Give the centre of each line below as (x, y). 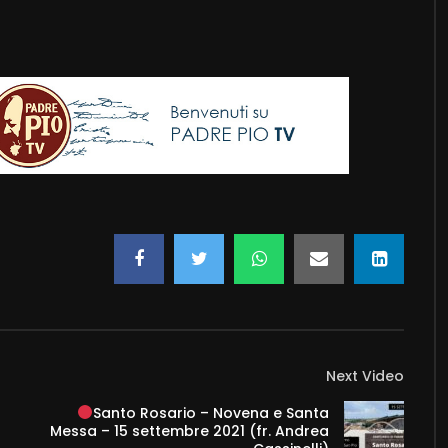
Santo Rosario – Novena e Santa (211, 412)
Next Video (365, 375)
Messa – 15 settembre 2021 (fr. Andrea (189, 430)
